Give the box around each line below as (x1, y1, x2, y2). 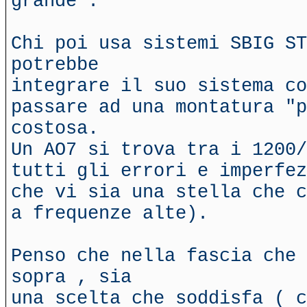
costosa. (11, 118, 99, 139)
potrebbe (11, 54, 99, 75)
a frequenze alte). (11, 203, 208, 224)
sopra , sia (11, 267, 132, 288)
